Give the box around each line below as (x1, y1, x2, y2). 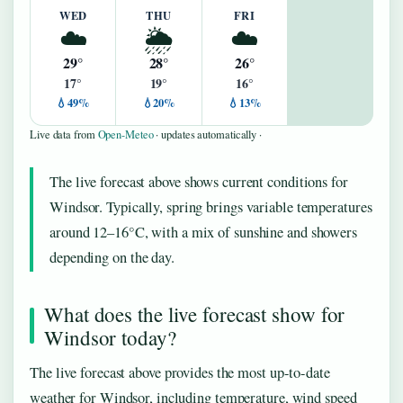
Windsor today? (44, 323, 176, 351)
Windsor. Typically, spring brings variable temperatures (49, 196, 372, 217)
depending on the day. (49, 246, 175, 267)
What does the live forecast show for (44, 300, 345, 327)
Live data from (30, 126, 98, 142)
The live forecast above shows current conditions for (49, 171, 348, 192)
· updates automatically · (153, 126, 262, 142)
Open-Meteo (97, 126, 154, 142)
